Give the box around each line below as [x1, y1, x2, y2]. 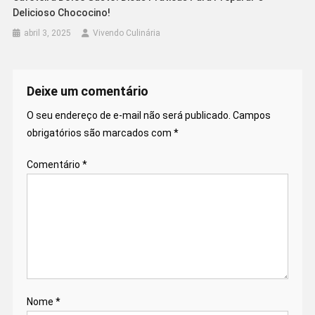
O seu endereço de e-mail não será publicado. [26, 109, 231, 121]
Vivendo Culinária [93, 27, 161, 38]
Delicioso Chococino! [13, 6, 111, 18]
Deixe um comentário [26, 83, 148, 98]
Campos [232, 109, 271, 121]
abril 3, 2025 [24, 27, 72, 38]
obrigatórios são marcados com [26, 127, 174, 139]
